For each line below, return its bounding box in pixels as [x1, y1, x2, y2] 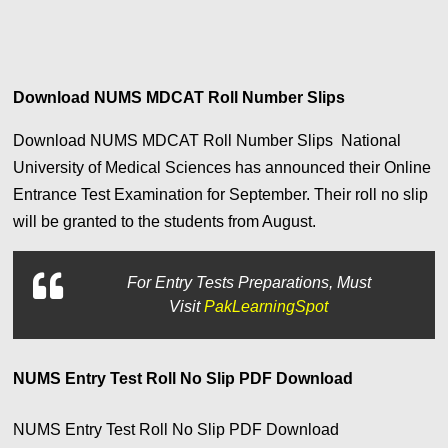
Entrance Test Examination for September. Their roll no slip [13, 186, 429, 204]
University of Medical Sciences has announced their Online [13, 159, 432, 177]
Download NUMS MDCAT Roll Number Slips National [13, 132, 402, 150]
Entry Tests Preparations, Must [154, 274, 371, 292]
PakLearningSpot [204, 298, 329, 316]
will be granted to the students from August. [13, 213, 321, 231]
